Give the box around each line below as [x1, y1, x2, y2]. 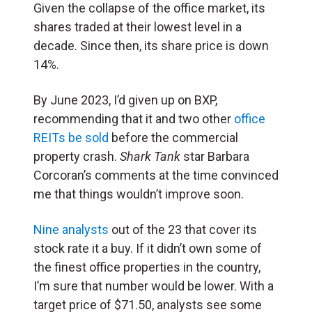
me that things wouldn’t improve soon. [33, 186, 244, 201]
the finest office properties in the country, [33, 259, 260, 274]
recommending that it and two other [33, 111, 234, 126]
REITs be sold [33, 130, 109, 145]
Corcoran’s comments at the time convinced [33, 167, 279, 182]
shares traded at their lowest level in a [33, 19, 242, 34]
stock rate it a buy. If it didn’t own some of [33, 240, 262, 256]
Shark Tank [120, 148, 183, 164]
